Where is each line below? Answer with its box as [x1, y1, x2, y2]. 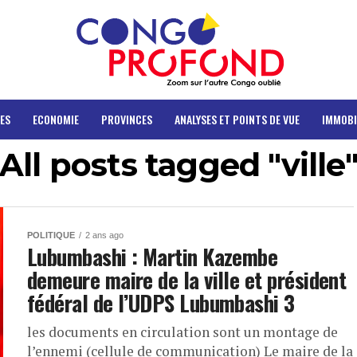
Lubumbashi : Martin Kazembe [27, 241, 278, 273]
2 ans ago [85, 230, 124, 240]
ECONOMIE [32, 111, 79, 127]
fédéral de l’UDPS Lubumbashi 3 [27, 287, 295, 319]
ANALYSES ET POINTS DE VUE [174, 111, 300, 127]
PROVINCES [100, 111, 152, 127]
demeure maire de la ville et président [27, 264, 347, 296]
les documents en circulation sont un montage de [27, 323, 338, 341]
